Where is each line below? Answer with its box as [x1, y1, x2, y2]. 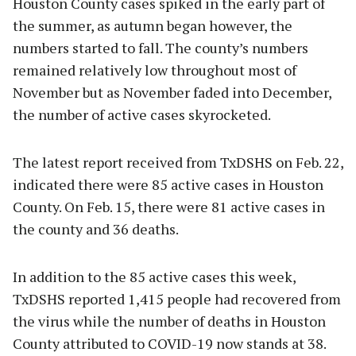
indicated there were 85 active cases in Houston [13, 175, 323, 195]
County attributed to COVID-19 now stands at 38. [13, 334, 335, 354]
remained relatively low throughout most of [13, 60, 296, 80]
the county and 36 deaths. [13, 219, 179, 239]
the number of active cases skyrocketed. [13, 105, 280, 125]
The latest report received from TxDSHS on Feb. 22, [13, 153, 343, 172]
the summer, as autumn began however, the [13, 16, 292, 36]
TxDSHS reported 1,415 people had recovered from [13, 289, 341, 309]
